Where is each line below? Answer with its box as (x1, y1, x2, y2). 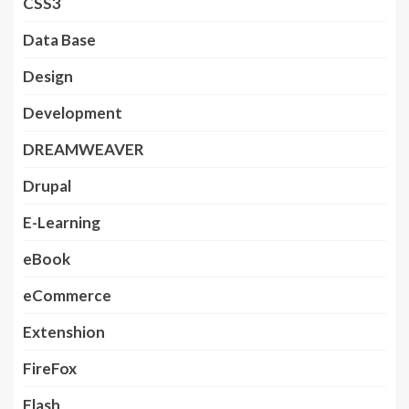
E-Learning (23, 213, 100, 233)
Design (23, 67, 73, 87)
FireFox (23, 359, 77, 379)
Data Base (23, 30, 96, 50)
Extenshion (23, 322, 105, 342)
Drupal (23, 176, 71, 196)
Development (23, 103, 122, 123)
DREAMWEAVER (23, 140, 144, 160)
